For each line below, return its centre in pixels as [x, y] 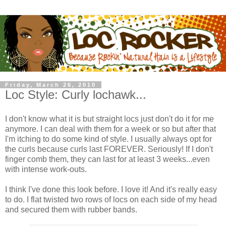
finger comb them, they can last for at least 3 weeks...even [107, 159]
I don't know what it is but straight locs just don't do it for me [109, 119]
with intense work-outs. [46, 169]
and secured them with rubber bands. [71, 209]
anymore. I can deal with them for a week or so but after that [110, 129]
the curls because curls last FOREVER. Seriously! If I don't [109, 149]
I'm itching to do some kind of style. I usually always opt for [108, 139]
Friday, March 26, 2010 [51, 85]
